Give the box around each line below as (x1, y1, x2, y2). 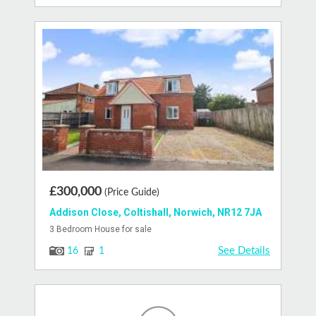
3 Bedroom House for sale (49, 224, 152, 234)
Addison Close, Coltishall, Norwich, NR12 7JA (49, 206, 262, 218)
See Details (218, 245, 270, 256)
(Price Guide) (104, 187, 159, 197)
